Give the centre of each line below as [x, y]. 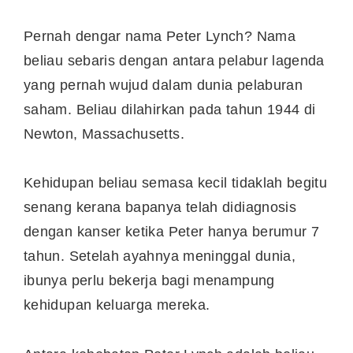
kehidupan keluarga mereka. [119, 305]
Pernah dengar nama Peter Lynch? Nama [160, 36]
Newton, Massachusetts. [106, 134]
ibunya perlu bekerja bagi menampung [149, 281]
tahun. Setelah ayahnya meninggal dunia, [160, 256]
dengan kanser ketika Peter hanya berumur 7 [172, 232]
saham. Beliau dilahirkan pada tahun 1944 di [170, 109]
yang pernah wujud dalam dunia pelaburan [163, 85]
